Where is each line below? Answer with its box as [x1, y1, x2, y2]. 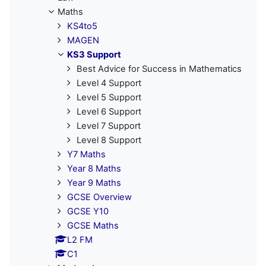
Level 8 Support [77, 134, 141, 145]
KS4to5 [67, 20, 97, 31]
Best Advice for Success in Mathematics [77, 63, 242, 74]
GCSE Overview [67, 191, 132, 202]
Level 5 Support [77, 91, 141, 103]
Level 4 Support [77, 77, 141, 88]
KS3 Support [67, 49, 121, 60]
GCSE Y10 [67, 205, 109, 217]
